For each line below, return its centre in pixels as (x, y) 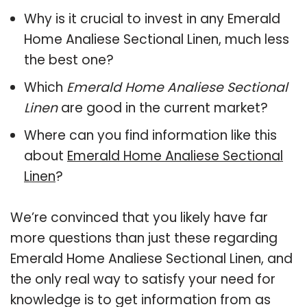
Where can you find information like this (150, 135)
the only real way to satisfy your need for (143, 279)
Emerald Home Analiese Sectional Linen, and (151, 258)
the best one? (69, 60)
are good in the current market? (163, 108)
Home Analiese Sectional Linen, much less (157, 39)
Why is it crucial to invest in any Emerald (152, 19)
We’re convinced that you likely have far (139, 217)
